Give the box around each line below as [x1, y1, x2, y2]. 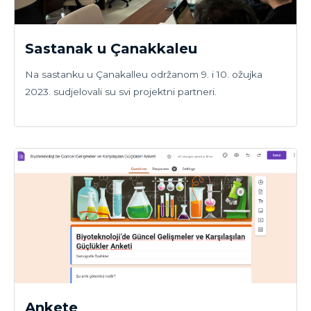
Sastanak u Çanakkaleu [25, 40, 197, 58]
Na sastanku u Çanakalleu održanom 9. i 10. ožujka [25, 69, 262, 81]
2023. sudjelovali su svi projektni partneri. [25, 86, 217, 98]
